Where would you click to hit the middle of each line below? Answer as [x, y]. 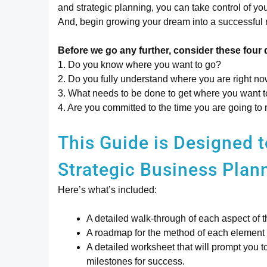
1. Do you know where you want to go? [139, 65]
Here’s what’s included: [107, 190]
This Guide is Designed [158, 143]
